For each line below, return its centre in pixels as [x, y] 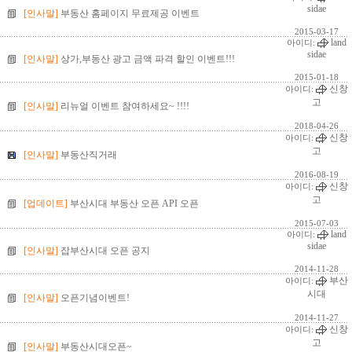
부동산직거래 [89, 155]
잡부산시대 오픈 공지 [105, 251]
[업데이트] [47, 203]
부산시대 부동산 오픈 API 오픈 [134, 203]
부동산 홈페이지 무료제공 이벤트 [130, 13]
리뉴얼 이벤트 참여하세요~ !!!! [125, 106]
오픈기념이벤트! [95, 298]
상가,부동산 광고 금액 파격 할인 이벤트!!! [148, 59]
